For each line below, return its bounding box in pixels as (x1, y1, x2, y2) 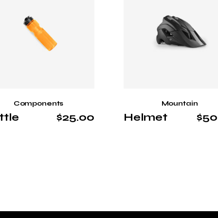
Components (13, 99, 64, 108)
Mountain (161, 99, 198, 108)
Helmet (124, 111, 167, 124)
